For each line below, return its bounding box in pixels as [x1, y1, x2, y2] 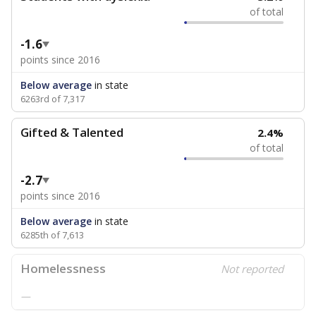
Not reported [221, 262, 284, 276]
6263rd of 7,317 [20, 92, 85, 105]
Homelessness [20, 260, 106, 276]
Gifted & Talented [20, 124, 123, 140]
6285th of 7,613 [20, 229, 84, 241]
